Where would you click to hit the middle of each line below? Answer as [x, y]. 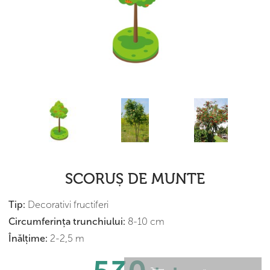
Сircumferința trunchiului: [67, 221]
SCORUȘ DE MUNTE [135, 178]
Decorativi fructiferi [67, 204]
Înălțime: [28, 238]
